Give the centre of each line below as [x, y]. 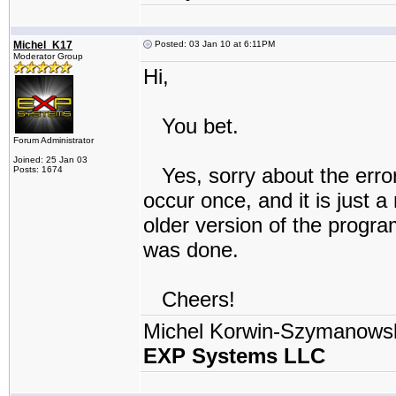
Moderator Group [48, 56]
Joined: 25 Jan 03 [50, 160]
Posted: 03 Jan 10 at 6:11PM [213, 44]
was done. [191, 250]
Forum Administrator [53, 140]
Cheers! [189, 299]
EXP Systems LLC [234, 356]
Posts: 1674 [38, 169]
